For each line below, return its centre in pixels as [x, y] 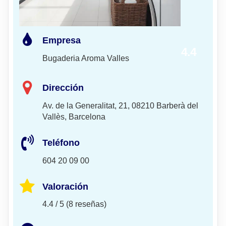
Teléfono [61, 143]
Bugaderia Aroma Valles [86, 58]
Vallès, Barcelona [74, 117]
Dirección [63, 88]
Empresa [62, 40]
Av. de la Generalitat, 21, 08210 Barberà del [120, 105]
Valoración [65, 186]
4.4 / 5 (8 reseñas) [74, 204]
